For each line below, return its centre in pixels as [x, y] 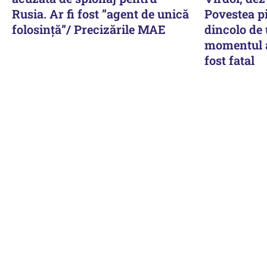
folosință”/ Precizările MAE [89, 29]
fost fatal [229, 60]
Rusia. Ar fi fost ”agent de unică [100, 13]
